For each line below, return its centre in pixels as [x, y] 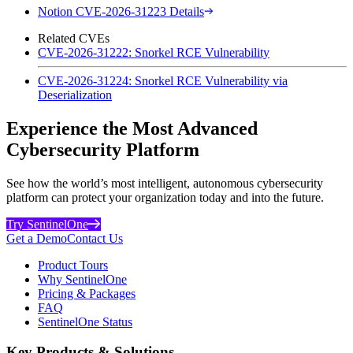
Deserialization [75, 95]
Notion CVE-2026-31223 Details [121, 11]
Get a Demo [37, 238]
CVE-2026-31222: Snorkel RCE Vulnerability [154, 52]
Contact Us [95, 238]
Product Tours [73, 265]
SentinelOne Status [85, 321]
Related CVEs [74, 38]
